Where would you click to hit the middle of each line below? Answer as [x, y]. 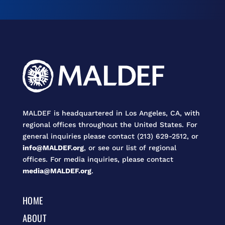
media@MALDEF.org [57, 171]
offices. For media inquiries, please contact [98, 159]
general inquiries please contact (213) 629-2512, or [110, 136]
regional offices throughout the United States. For [110, 124]
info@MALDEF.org [53, 147]
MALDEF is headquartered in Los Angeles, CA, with [111, 113]
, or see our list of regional [130, 147]
